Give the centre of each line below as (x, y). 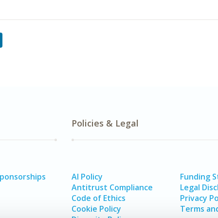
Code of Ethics (98, 198)
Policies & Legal (105, 123)
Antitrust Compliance (112, 187)
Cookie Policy (96, 209)
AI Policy (87, 177)
